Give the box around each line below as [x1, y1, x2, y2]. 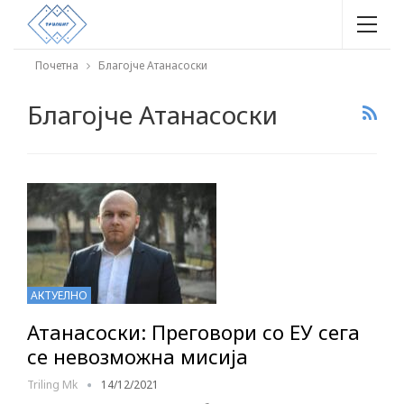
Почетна [35, 58, 78, 73]
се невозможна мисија [27, 343, 248, 371]
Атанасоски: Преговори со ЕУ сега [27, 318, 360, 346]
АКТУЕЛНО [31, 288, 87, 304]
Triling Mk [27, 377, 80, 393]
